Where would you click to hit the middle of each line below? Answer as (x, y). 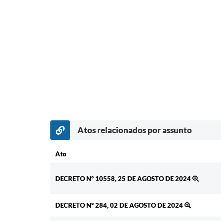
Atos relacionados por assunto (135, 130)
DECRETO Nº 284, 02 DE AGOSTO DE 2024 (120, 205)
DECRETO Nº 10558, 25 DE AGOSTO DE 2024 (124, 179)
